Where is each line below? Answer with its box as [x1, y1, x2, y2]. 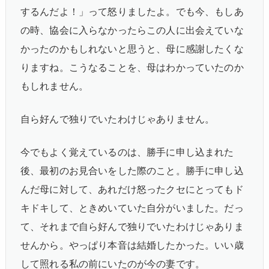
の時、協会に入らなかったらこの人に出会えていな [20, 25, 244, 35]
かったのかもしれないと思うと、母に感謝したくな [20, 43, 244, 54]
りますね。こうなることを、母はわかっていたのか [20, 62, 244, 73]
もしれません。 [20, 80, 89, 91]
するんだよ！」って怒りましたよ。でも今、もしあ [20, 6, 244, 17]
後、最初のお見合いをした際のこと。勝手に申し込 [20, 165, 244, 176]
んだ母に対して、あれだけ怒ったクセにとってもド [20, 184, 244, 195]
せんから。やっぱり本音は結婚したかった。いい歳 [20, 240, 244, 250]
